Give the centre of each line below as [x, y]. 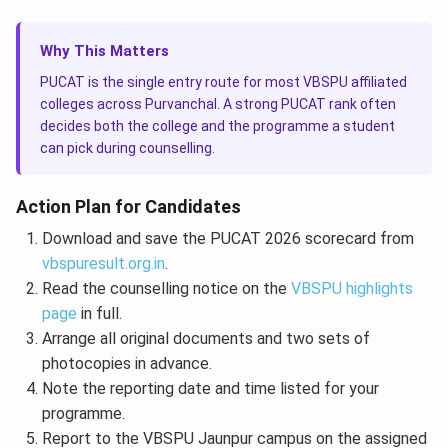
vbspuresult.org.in [103, 264]
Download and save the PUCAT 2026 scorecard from [227, 239]
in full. [99, 314]
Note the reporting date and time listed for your [210, 389]
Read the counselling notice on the [166, 289]
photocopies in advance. [126, 364]
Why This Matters [104, 51]
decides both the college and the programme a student [217, 126]
